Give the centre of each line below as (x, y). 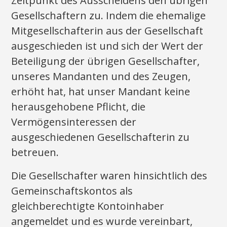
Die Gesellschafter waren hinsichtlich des (109, 176)
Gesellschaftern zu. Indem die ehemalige (109, 15)
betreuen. (35, 152)
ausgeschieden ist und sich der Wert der (107, 46)
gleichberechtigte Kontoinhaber (88, 206)
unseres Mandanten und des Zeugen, (101, 76)
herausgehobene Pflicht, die (79, 107)
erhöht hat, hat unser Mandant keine (101, 91)
